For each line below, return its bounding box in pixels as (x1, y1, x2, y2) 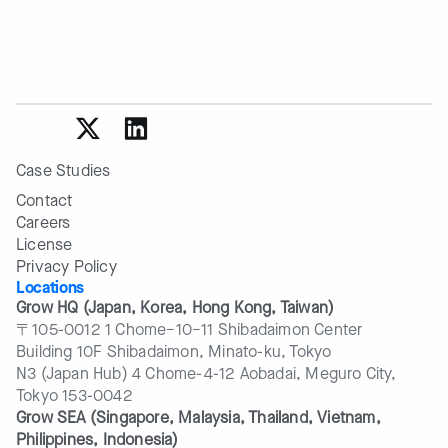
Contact (16, 190, 73, 211)
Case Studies (16, 160, 111, 181)
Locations (16, 277, 85, 298)
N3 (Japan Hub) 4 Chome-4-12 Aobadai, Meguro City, (16, 363, 396, 384)
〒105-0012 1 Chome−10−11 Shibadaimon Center (16, 319, 363, 340)
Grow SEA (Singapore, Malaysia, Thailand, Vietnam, (16, 407, 381, 428)
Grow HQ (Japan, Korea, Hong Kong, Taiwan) (16, 297, 335, 318)
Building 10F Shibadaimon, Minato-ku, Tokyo (16, 341, 332, 362)
